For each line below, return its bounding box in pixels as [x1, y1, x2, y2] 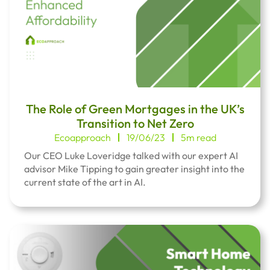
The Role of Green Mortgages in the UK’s [25, 101, 245, 116]
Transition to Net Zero [76, 116, 194, 131]
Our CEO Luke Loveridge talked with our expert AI [24, 149, 238, 162]
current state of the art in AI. [24, 176, 146, 188]
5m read [180, 131, 216, 143]
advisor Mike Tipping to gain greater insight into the [24, 163, 245, 175]
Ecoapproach [54, 131, 111, 143]
